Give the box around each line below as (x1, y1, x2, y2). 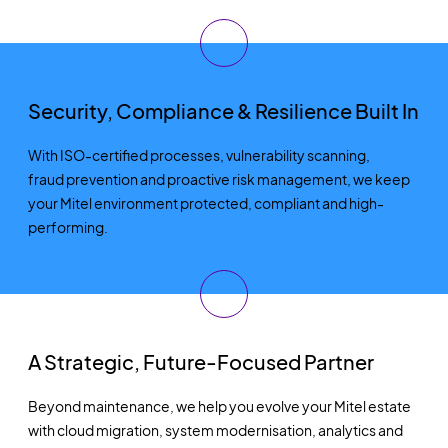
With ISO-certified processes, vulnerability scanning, (27, 145, 370, 164)
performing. (27, 217, 108, 236)
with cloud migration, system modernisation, (27, 420, 316, 439)
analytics (317, 420, 376, 439)
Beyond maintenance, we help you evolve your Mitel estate (27, 396, 411, 415)
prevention (65, 169, 138, 188)
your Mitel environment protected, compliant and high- (27, 193, 384, 212)
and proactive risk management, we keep (139, 169, 410, 188)
